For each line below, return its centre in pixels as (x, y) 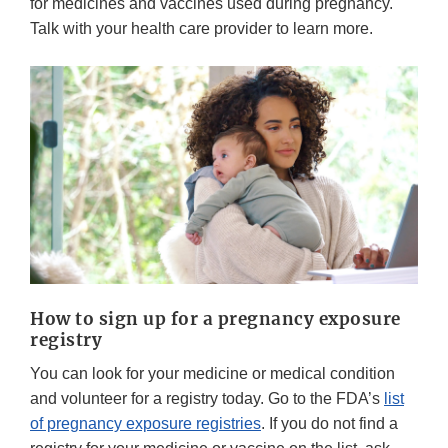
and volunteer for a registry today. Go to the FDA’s (207, 399)
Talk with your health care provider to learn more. (201, 29)
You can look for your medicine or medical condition (212, 374)
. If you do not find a (329, 424)
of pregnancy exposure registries (145, 424)
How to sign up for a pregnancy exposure (215, 319)
